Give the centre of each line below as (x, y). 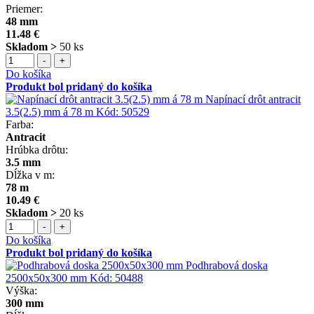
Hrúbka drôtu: (37, 149)
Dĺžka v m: (30, 175)
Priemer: (24, 8)
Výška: (21, 290)
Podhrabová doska (227, 265)
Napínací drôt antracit (253, 99)
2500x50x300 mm (46, 278)
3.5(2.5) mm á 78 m (49, 111)
